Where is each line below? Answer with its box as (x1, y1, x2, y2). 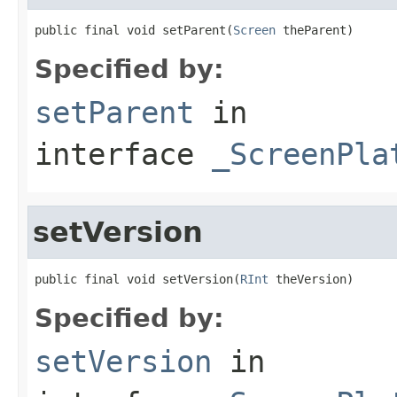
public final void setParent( (35, 22, 233, 37)
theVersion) (269, 271, 354, 286)
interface (35, 136, 212, 172)
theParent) (276, 22, 354, 37)
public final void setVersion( (35, 271, 240, 286)
